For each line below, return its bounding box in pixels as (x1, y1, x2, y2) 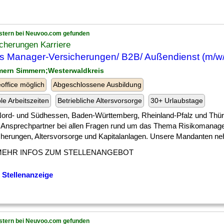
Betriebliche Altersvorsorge (57, 96, 142, 104)
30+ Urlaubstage (150, 96, 203, 104)
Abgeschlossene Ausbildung (53, 80, 141, 88)
